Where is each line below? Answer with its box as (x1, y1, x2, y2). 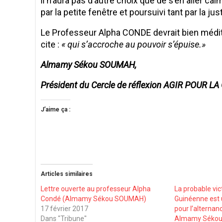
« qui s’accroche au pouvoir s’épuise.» (61, 39, 206, 50)
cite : (41, 39, 61, 50)
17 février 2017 (41, 204, 88, 213)
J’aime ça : (41, 106, 70, 113)
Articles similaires (41, 170, 93, 177)
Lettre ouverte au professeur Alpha (41, 184, 151, 193)
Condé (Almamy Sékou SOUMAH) (41, 194, 146, 203)
